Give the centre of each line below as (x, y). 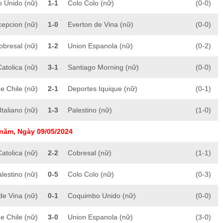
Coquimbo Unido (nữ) (102, 196)
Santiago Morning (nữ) (103, 67)
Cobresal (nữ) (90, 153)
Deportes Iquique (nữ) (103, 89)
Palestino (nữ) (90, 110)
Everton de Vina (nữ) (101, 25)
